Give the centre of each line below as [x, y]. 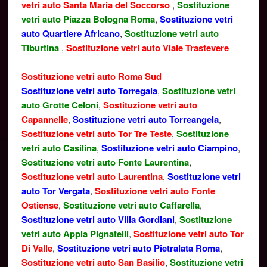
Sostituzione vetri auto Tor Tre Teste [96, 133]
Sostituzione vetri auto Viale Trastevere [147, 48]
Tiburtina [41, 48]
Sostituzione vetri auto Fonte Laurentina [105, 162]
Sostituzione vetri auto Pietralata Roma [138, 248]
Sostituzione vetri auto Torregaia [89, 91]
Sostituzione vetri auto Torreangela [145, 119]
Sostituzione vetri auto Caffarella [131, 205]
